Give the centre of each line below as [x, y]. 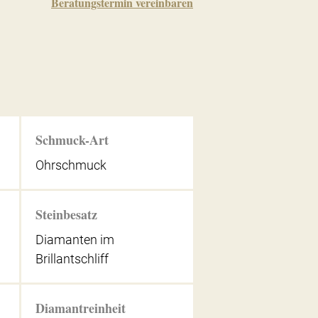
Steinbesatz [66, 214]
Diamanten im [75, 239]
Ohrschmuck [71, 165]
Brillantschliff [72, 258]
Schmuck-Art [72, 140]
